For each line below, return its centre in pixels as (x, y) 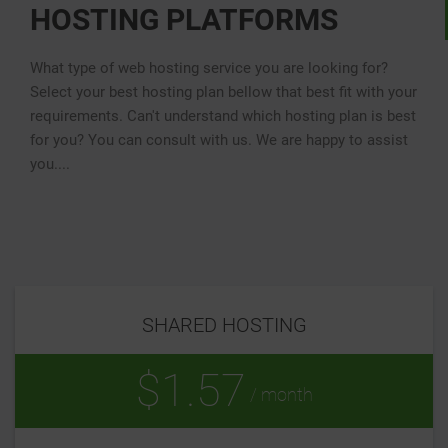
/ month (279, 394)
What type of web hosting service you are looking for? (209, 68)
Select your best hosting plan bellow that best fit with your (223, 92)
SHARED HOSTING (224, 325)
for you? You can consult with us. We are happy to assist (219, 140)
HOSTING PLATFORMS (184, 20)
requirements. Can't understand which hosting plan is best (223, 116)
